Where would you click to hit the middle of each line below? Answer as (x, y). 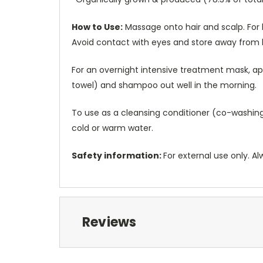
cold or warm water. (112, 128)
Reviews (109, 222)
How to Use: (97, 27)
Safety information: (117, 155)
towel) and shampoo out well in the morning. (164, 85)
